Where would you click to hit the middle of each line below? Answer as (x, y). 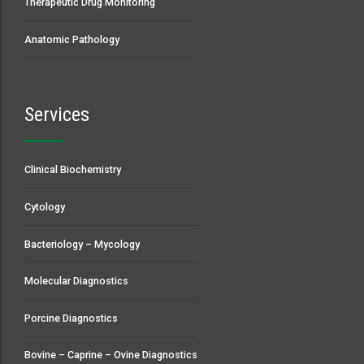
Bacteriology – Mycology (82, 244)
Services (57, 115)
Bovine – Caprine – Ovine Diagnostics (111, 355)
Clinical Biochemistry (73, 170)
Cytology (45, 206)
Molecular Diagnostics (76, 281)
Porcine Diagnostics (71, 318)
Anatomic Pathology (72, 39)
